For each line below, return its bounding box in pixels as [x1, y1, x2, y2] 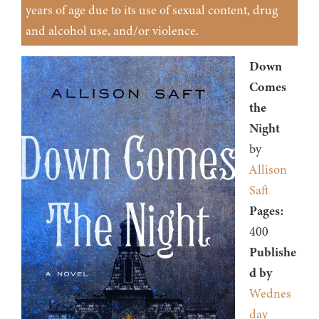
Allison [249, 161, 287, 179]
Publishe [249, 244, 296, 261]
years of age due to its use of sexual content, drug [26, 1, 278, 19]
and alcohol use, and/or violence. [26, 22, 199, 40]
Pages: [249, 202, 284, 220]
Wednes [249, 285, 291, 303]
